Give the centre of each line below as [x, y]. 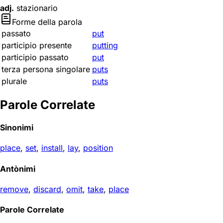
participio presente [37, 45]
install [52, 148]
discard [47, 189]
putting [105, 45]
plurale [14, 81]
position [98, 148]
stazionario [36, 8]
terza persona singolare [46, 69]
